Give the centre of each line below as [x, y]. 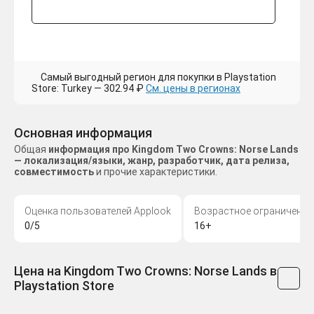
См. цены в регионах [193, 89]
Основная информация [83, 133]
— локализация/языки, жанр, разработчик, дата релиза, [152, 161]
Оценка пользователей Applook [98, 211]
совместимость [54, 172]
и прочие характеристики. [156, 172]
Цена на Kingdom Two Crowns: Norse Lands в [145, 271]
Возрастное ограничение [253, 211]
